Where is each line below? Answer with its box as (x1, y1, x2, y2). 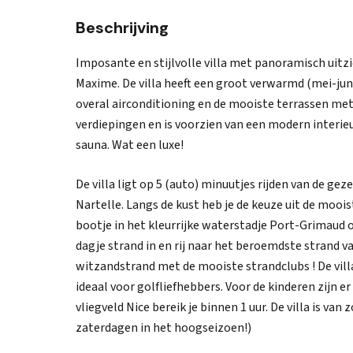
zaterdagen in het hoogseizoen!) (76, 319, 251, 336)
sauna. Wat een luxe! (76, 136, 184, 154)
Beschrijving (76, 17, 169, 38)
